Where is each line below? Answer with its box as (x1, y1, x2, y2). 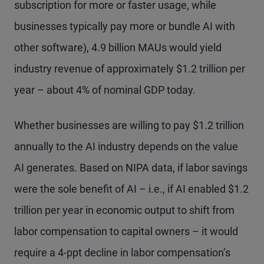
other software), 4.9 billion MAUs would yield (14, 41, 222, 54)
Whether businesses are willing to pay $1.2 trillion (14, 119, 244, 131)
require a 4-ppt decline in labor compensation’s (14, 246, 230, 259)
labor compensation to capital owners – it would (14, 225, 238, 237)
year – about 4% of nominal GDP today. (14, 84, 196, 96)
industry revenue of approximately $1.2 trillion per (14, 62, 245, 75)
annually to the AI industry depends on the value (14, 140, 238, 153)
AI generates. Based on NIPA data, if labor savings (14, 161, 247, 174)
